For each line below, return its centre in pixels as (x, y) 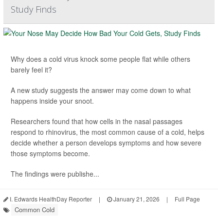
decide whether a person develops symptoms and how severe (106, 143)
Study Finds (34, 9)
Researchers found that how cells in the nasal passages (97, 121)
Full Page (187, 199)
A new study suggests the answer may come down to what (101, 90)
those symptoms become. (50, 154)
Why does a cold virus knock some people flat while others (100, 59)
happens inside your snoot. (52, 101)
